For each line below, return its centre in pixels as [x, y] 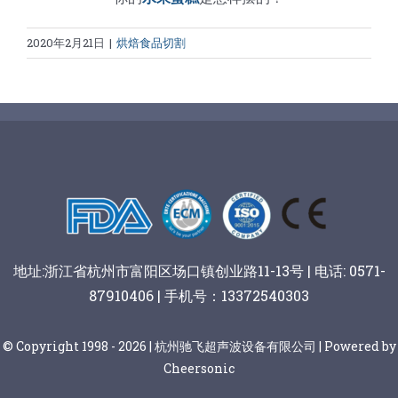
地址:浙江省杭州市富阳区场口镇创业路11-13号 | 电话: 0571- [199, 270]
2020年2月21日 [66, 42]
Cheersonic [199, 368]
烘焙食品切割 [151, 42]
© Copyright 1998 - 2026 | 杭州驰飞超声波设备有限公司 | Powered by [199, 346]
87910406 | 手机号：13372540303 [199, 295]
